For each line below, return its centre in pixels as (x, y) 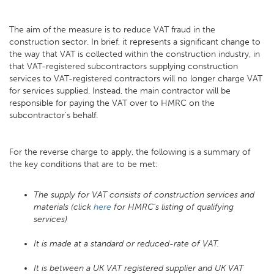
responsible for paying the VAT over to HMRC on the (112, 103)
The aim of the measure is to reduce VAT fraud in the (112, 30)
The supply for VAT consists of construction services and (144, 195)
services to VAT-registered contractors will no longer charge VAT (136, 79)
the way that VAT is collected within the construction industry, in (135, 54)
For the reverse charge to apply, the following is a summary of (130, 152)
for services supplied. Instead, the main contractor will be (120, 91)
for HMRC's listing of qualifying (172, 207)
